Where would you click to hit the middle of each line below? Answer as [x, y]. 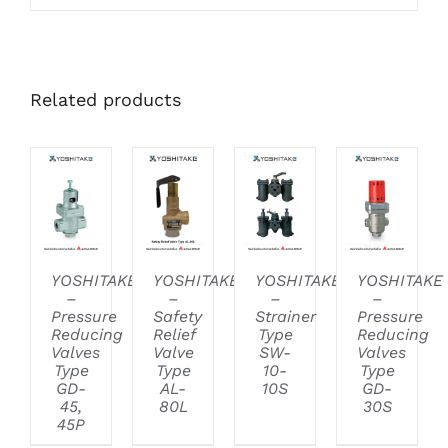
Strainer [285, 317]
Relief [174, 335]
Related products [105, 99]
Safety [177, 317]
